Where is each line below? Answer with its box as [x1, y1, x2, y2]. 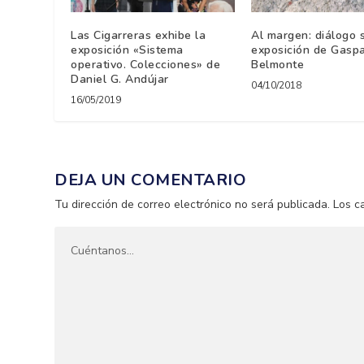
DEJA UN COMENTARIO [54, 169, 247, 192]
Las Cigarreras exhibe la [71, 28, 206, 44]
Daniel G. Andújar [71, 71, 169, 88]
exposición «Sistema [71, 42, 184, 58]
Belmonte [251, 57, 305, 73]
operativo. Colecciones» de [71, 57, 221, 73]
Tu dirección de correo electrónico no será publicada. [54, 197, 331, 213]
